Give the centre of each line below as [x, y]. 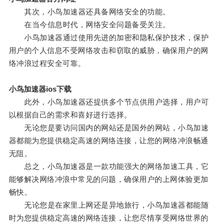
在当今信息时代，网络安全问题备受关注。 [89, 25]
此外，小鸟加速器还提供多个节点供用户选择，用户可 [109, 102]
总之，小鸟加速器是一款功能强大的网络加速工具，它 [109, 166]
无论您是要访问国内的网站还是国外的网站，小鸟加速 [109, 128]
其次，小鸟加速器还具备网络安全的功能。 [89, 12]
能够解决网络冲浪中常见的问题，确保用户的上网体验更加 [109, 179]
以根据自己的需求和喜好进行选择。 [70, 115]
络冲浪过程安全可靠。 [47, 63]
